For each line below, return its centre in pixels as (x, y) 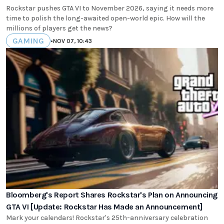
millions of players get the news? (59, 28)
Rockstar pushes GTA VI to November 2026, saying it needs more (110, 8)
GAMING (28, 41)
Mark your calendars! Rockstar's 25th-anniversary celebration (107, 217)
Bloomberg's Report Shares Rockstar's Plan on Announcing (112, 194)
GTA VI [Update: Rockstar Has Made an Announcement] (104, 206)
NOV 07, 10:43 (72, 41)
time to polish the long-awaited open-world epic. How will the (105, 18)
